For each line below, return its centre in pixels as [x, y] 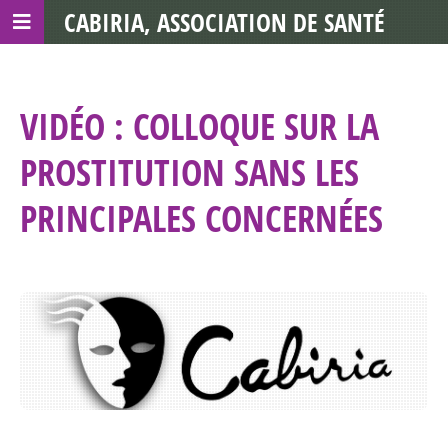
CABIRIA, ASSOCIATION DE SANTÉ [224, 22]
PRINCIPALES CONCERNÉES [201, 218]
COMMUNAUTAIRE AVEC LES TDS [224, 66]
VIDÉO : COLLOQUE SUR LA [199, 126]
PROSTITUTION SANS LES [189, 172]
